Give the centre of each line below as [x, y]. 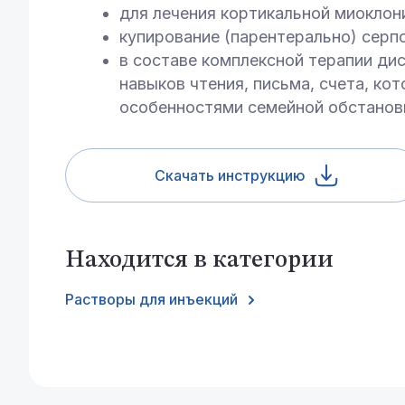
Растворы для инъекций [151, 300]
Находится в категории [199, 260]
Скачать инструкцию [230, 176]
